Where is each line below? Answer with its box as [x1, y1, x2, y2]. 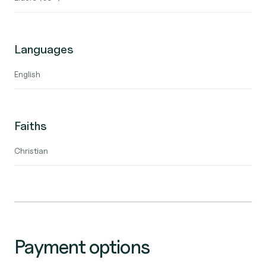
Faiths [14, 119, 47, 133]
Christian [14, 145, 48, 156]
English [14, 69, 40, 79]
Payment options [14, 235, 150, 258]
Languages [14, 42, 74, 56]
